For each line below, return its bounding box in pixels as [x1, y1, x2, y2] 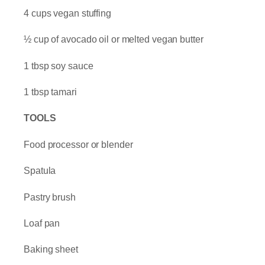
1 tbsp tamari [24, 87, 77, 98]
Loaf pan [24, 218, 60, 228]
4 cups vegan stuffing [24, 8, 114, 18]
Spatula [24, 166, 56, 176]
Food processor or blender [24, 139, 133, 150]
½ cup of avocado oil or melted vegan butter [24, 34, 203, 45]
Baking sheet [24, 244, 78, 255]
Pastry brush [24, 192, 76, 202]
